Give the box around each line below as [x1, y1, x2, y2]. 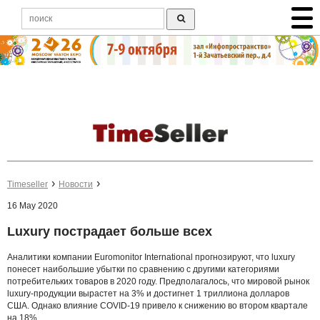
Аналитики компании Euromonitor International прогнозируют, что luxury [7, 251, 295, 262]
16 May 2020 [7, 201, 58, 211]
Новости [59, 179, 93, 190]
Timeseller [7, 179, 48, 190]
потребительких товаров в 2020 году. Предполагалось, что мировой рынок [7, 276, 309, 286]
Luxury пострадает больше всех [7, 224, 212, 239]
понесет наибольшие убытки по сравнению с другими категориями [7, 264, 279, 274]
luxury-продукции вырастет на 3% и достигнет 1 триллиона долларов [7, 288, 289, 299]
